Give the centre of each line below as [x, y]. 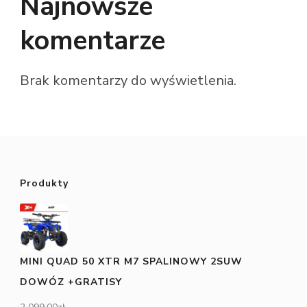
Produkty [44, 183]
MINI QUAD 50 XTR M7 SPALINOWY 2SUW [131, 261]
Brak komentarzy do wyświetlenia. [128, 80]
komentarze [93, 41]
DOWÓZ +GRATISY [71, 282]
